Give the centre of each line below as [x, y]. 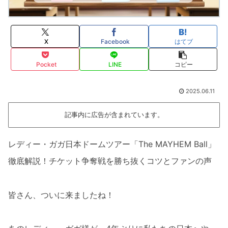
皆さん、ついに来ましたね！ [61, 195]
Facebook [115, 42]
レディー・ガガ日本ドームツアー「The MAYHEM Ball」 [112, 144]
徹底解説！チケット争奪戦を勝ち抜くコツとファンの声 [110, 161]
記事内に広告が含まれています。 [114, 115]
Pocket [46, 65]
